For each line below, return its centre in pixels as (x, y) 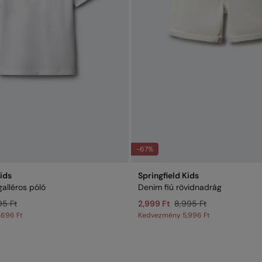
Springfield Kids (168, 175)
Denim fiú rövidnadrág (180, 187)
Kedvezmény (160, 215)
